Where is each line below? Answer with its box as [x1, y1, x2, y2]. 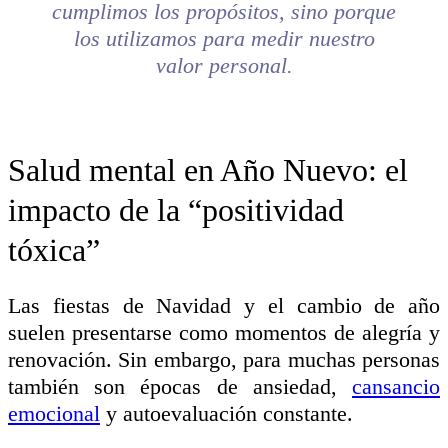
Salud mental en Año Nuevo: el [8, 151, 408, 188]
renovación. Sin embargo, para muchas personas [8, 346, 440, 372]
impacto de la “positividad [8, 191, 344, 228]
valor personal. [155, 52, 293, 78]
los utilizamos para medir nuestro [73, 25, 375, 51]
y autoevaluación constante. [100, 400, 353, 426]
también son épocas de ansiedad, [8, 373, 352, 399]
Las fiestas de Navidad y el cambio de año [8, 292, 440, 318]
